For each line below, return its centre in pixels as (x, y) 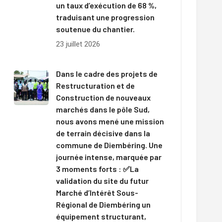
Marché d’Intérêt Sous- (97, 193)
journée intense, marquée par (109, 157)
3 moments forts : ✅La (97, 169)
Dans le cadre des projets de (107, 74)
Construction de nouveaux (103, 97)
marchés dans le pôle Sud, (103, 109)
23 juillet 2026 (78, 44)
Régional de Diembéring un (103, 204)
